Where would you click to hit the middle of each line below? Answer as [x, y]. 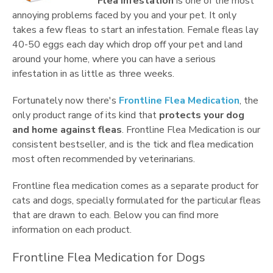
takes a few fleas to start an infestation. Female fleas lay [135, 30]
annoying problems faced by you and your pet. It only [124, 15]
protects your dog [202, 115]
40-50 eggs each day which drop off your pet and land [127, 44]
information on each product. [72, 230]
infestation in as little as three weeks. [93, 74]
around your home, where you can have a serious [114, 59]
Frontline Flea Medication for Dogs [109, 257]
